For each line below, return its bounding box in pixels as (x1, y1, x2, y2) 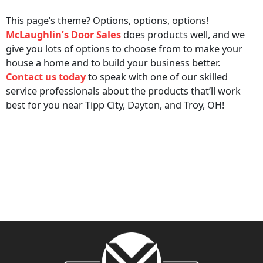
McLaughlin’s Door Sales (6, 28, 121, 42)
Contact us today (6, 70, 86, 84)
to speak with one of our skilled (86, 70, 228, 84)
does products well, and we (121, 28, 245, 42)
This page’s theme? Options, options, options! (6, 14, 208, 28)
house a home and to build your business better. (6, 56, 220, 70)
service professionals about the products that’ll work (6, 84, 241, 98)
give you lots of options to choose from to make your (6, 42, 242, 56)
